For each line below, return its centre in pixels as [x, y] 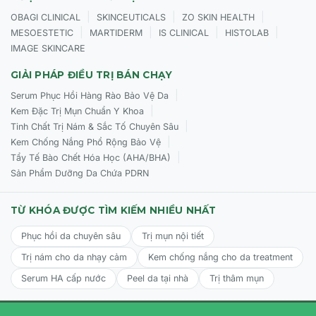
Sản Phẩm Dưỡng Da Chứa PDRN [80, 173]
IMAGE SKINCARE [48, 48]
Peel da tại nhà [158, 278]
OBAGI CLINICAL [45, 17]
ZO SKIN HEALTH [218, 17]
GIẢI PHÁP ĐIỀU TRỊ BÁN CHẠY [92, 74]
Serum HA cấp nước [63, 278]
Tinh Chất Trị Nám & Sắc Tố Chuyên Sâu [95, 126]
